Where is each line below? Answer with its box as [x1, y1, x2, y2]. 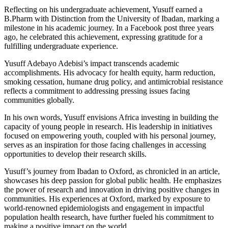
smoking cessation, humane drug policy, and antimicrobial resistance [4, 77, 223, 86]
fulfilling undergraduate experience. [4, 41, 118, 50]
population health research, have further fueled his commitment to [4, 212, 214, 221]
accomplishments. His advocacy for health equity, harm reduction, [4, 68, 215, 77]
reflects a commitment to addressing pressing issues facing [4, 86, 190, 95]
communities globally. [4, 95, 74, 104]
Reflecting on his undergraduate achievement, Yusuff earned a [4, 5, 203, 14]
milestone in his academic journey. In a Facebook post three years [4, 23, 214, 32]
